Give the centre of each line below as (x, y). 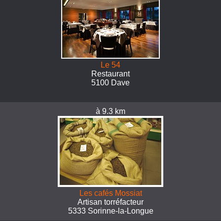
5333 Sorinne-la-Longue (110, 211)
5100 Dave (110, 83)
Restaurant (110, 74)
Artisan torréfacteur (110, 202)
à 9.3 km (110, 111)
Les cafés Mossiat (110, 193)
